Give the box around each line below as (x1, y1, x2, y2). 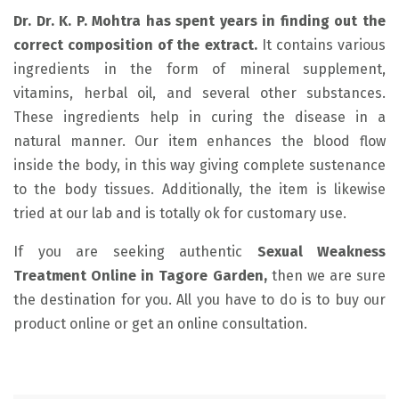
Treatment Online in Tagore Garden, (13, 266, 267, 284)
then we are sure (266, 266, 386, 284)
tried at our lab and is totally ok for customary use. (13, 204, 346, 222)
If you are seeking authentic (13, 242, 257, 260)
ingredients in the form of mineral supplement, (13, 60, 386, 77)
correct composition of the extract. (13, 36, 257, 53)
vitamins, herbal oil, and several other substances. (13, 84, 386, 102)
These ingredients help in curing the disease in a (13, 108, 386, 126)
